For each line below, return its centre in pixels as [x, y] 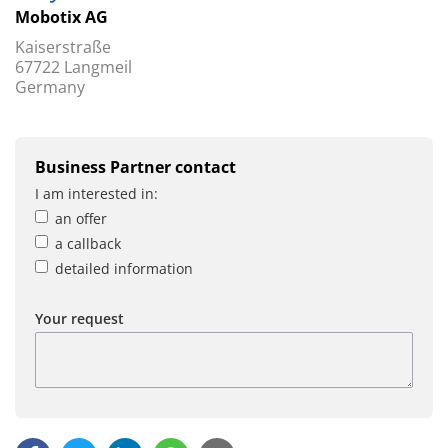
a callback [88, 243]
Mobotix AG [61, 16]
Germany [50, 86]
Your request [79, 318]
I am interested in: [96, 193]
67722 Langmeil [73, 66]
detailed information [124, 268]
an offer [81, 218]
